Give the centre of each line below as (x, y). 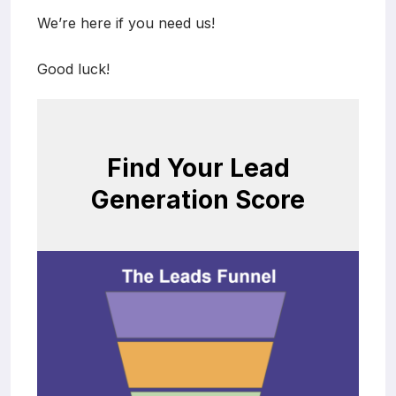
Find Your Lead (198, 168)
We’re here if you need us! (126, 23)
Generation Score (198, 199)
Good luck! (73, 69)
